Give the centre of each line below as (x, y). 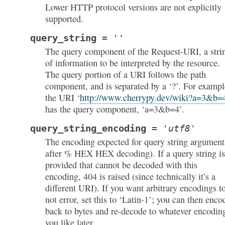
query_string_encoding (88, 128)
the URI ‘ (63, 97)
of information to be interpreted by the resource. (133, 63)
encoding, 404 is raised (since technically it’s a (130, 176)
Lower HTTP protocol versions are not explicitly (133, 7)
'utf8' (179, 128)
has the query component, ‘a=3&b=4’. (115, 109)
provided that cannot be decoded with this (121, 165)
